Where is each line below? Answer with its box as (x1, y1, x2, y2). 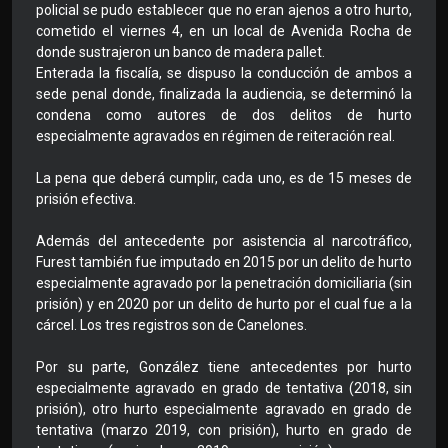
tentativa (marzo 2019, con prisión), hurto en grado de (36, 422, 412, 439)
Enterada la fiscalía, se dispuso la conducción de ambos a (36, 65, 412, 82)
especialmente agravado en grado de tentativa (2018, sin (36, 380, 412, 397)
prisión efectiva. (36, 191, 136, 208)
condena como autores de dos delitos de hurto (36, 107, 412, 124)
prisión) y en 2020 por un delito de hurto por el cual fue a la (36, 296, 412, 313)
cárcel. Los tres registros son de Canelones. (36, 317, 307, 334)
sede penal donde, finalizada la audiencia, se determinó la (36, 86, 412, 103)
